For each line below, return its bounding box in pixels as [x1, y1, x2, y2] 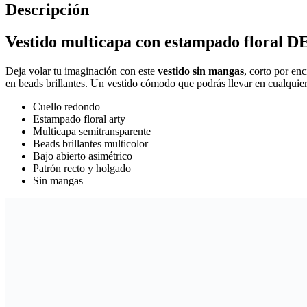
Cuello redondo [33, 100, 100, 112]
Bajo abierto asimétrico [33, 149, 132, 162]
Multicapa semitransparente [33, 125, 151, 137]
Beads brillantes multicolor [33, 137, 148, 149]
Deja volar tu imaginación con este [5, 64, 158, 77]
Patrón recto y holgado [33, 162, 131, 174]
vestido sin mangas [158, 64, 244, 77]
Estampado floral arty [33, 112, 125, 125]
